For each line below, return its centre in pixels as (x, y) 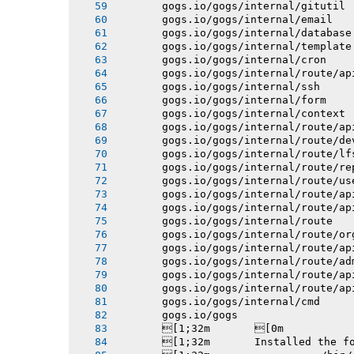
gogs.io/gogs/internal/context (232, 113)
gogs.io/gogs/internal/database (235, 32)
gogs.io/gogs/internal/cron (222, 59)
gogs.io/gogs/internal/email (225, 19)
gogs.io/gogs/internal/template (235, 46)
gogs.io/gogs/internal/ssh (219, 86)
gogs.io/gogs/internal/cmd (219, 301)
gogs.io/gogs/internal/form (222, 100)
